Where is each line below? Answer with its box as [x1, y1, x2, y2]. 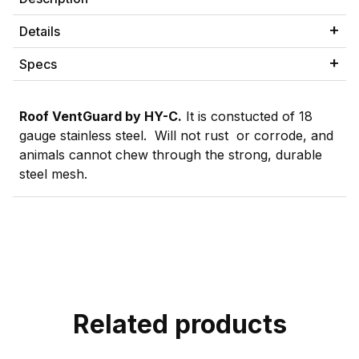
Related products [72, 308, 287, 340]
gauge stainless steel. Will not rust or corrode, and [19, 127, 333, 144]
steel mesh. [19, 166, 87, 183]
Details [19, 23, 60, 40]
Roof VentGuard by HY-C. [19, 108, 182, 125]
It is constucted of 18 [182, 108, 313, 125]
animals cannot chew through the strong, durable [19, 147, 322, 163]
